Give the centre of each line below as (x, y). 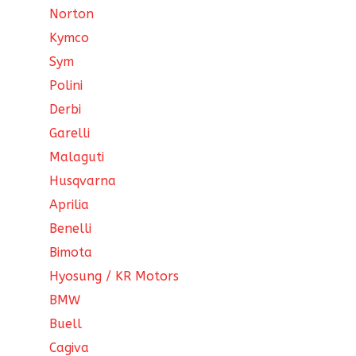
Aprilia (70, 205)
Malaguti (77, 157)
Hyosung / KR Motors (114, 277)
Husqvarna (83, 181)
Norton (72, 14)
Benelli (71, 229)
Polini (66, 86)
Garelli (70, 133)
